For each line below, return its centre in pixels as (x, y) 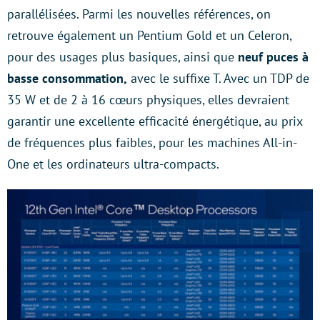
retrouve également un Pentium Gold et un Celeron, (149, 35)
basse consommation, (67, 78)
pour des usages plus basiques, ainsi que (122, 56)
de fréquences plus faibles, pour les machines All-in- (152, 142)
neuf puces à (273, 56)
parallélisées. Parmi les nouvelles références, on (139, 14)
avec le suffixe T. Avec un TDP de (218, 78)
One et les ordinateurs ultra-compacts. (113, 164)
